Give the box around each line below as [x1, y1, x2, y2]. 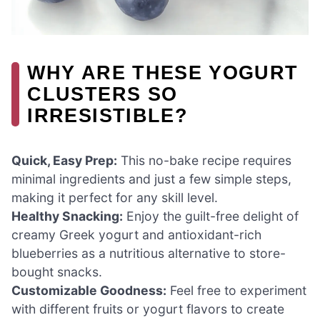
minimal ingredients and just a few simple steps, [11, 171, 291, 187]
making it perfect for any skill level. [11, 190, 218, 206]
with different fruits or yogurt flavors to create [11, 301, 284, 317]
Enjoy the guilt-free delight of [123, 209, 299, 224]
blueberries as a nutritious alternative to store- [11, 246, 286, 261]
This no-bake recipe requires [117, 153, 291, 169]
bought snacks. [11, 264, 102, 280]
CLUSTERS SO [27, 83, 178, 106]
